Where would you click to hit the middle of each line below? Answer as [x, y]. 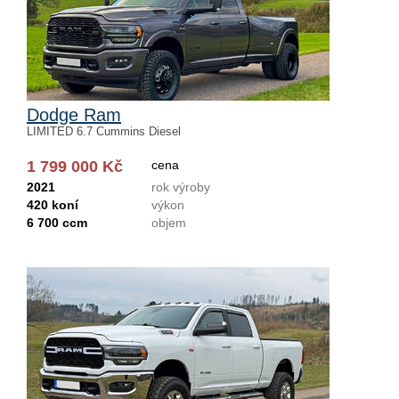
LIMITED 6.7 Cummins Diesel [104, 131]
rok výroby [181, 187]
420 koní [53, 205]
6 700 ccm [57, 223]
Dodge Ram [74, 115]
